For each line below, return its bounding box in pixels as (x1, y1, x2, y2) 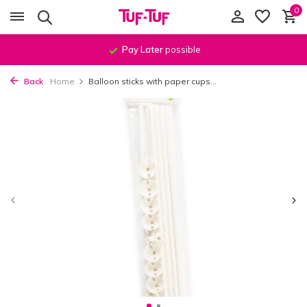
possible (163, 44, 201, 55)
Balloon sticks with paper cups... (88, 76, 217, 86)
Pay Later (122, 44, 163, 55)
